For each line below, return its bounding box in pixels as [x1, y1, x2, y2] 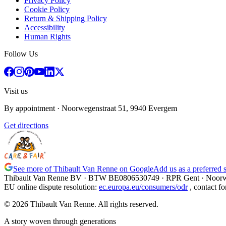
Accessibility [24, 23, 65, 32]
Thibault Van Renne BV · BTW [4, 173, 108, 182]
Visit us [4, 86, 28, 95]
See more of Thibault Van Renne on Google [13, 164, 153, 173]
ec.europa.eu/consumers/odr [99, 182, 188, 191]
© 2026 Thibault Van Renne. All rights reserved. [4, 199, 158, 208]
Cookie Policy [24, 5, 70, 14]
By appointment [4, 103, 55, 112]
